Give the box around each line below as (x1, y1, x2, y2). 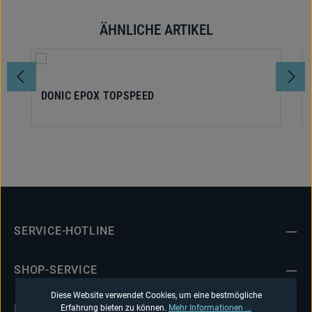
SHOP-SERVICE (14, 263, 97, 277)
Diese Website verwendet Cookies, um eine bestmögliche (50, 290, 262, 300)
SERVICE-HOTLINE (14, 224, 115, 238)
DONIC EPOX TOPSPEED (40, 89, 155, 102)
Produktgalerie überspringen (13, 22, 136, 33)
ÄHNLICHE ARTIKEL (99, 22, 213, 38)
